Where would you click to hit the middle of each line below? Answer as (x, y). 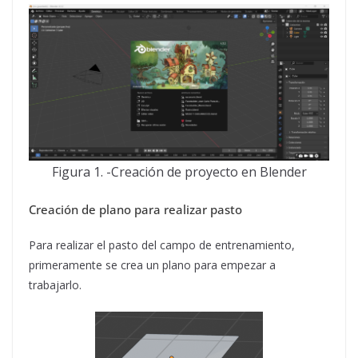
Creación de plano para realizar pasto (135, 209)
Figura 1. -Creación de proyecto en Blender (179, 172)
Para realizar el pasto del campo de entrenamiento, (162, 245)
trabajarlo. (55, 285)
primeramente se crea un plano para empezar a (152, 265)
